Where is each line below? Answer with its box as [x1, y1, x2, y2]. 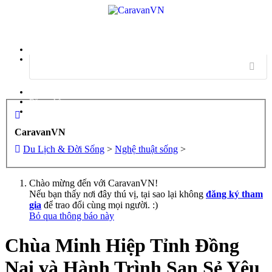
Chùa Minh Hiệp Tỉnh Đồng [5, 234, 239, 257]
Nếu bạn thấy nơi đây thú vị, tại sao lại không [29, 188, 206, 199]
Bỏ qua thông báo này [29, 210, 114, 221]
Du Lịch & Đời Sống [23, 143, 104, 154]
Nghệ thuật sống [115, 143, 178, 154]
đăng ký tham [206, 188, 263, 199]
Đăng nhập [29, 97, 66, 107]
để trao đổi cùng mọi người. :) [41, 199, 158, 210]
